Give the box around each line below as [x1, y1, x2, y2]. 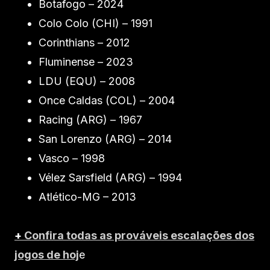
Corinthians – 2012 [39, 36, 130, 49]
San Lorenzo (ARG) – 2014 [39, 133, 172, 146]
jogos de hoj [14, 248, 79, 262]
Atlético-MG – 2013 [39, 190, 136, 204]
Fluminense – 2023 [39, 55, 133, 69]
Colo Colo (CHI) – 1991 [39, 17, 152, 30]
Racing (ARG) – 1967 [39, 113, 142, 127]
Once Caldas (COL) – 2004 [39, 94, 175, 107]
